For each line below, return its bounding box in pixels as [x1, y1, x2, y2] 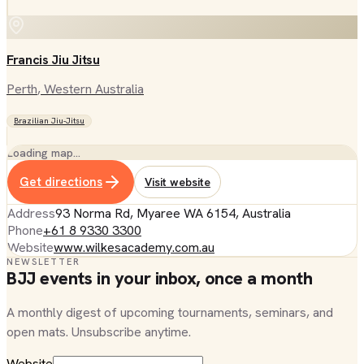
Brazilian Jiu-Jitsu [14, 115, 84, 126]
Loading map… [7, 145, 80, 160]
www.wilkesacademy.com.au [54, 239, 214, 256]
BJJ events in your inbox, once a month [6, 266, 313, 290]
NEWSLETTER [6, 256, 80, 267]
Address [7, 205, 55, 222]
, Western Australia [37, 80, 144, 97]
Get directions [19, 173, 102, 190]
